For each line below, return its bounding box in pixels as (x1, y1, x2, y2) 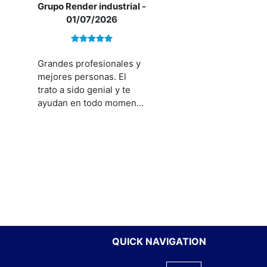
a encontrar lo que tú (38, 110, 125, 122)
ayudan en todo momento (38, 97, 145, 108)
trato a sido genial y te (38, 84, 131, 95)
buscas (38, 123, 67, 135)
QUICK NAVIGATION (112, 235, 206, 247)
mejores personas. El (38, 71, 126, 82)
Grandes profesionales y (38, 58, 141, 69)
